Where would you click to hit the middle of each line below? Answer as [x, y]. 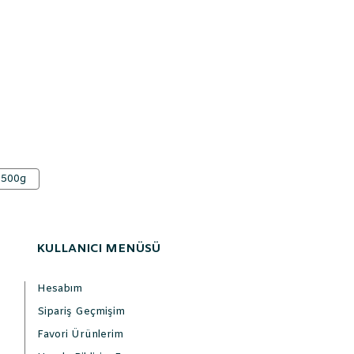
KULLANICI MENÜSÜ [98, 249]
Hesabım [60, 289]
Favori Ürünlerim [80, 335]
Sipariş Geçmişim [81, 312]
